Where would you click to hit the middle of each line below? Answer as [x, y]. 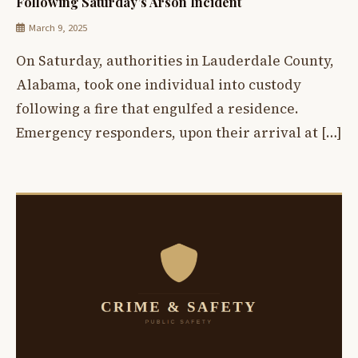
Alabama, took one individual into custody [159, 85]
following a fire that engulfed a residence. [157, 109]
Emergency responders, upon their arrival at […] [179, 133]
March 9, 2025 [58, 28]
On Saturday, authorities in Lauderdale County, [175, 61]
